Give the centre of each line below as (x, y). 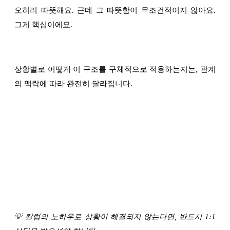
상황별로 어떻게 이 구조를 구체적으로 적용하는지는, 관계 (115, 70)
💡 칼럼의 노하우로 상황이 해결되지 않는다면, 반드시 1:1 (115, 217)
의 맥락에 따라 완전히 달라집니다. (73, 84)
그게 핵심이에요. (43, 25)
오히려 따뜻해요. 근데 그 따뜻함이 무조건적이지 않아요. (115, 11)
